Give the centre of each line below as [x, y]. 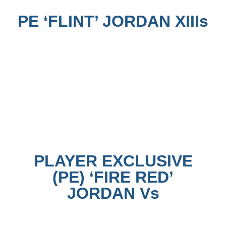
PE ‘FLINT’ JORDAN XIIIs [113, 21]
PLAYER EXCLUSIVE [113, 161]
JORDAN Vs [113, 193]
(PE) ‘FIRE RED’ [113, 177]
